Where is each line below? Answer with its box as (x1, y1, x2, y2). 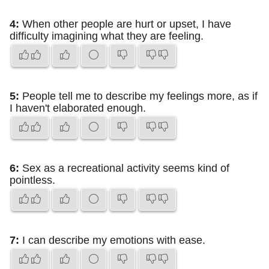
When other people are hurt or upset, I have (19, 18, 231, 30)
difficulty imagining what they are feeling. (10, 30, 204, 42)
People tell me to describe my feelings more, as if (19, 90, 258, 102)
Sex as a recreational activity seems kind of (19, 162, 229, 174)
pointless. (10, 174, 55, 186)
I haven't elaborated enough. (10, 102, 146, 114)
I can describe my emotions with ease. (19, 234, 205, 246)
